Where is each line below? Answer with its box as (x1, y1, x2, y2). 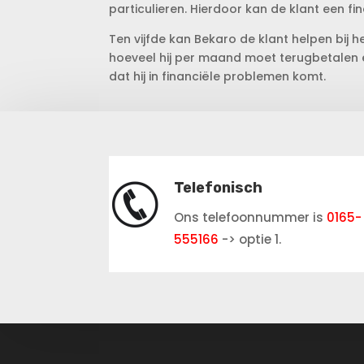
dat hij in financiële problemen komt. (109, 68, 327, 85)
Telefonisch (173, 178, 262, 197)
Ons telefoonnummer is (173, 208, 327, 226)
